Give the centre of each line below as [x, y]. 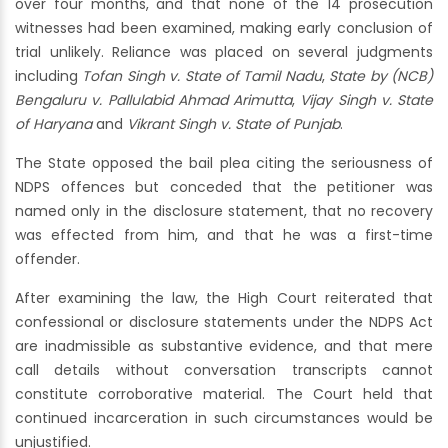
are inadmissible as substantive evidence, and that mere [224, 346]
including [49, 76]
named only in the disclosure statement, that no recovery [224, 211]
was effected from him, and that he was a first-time [224, 235]
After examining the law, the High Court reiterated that [224, 298]
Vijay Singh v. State [366, 100]
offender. [47, 259]
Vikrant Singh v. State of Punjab [233, 124]
